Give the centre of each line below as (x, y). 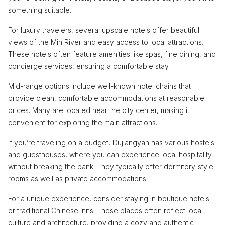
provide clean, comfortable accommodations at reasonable (106, 98)
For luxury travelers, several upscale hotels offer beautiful (104, 30)
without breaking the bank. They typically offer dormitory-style (111, 166)
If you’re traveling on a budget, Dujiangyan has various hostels (111, 142)
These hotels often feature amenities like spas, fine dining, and (112, 54)
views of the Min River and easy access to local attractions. (106, 42)
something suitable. (40, 10)
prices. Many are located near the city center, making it (99, 110)
